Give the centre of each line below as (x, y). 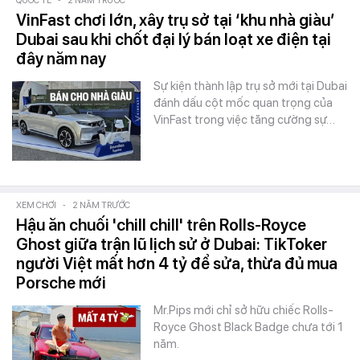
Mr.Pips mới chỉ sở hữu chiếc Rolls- (243, 310)
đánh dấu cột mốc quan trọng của (243, 103)
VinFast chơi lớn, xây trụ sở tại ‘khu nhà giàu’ (176, 20)
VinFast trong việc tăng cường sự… (244, 120)
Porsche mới (61, 283)
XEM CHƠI (36, 205)
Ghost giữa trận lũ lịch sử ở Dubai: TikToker (172, 244)
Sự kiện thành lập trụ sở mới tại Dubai (250, 86)
